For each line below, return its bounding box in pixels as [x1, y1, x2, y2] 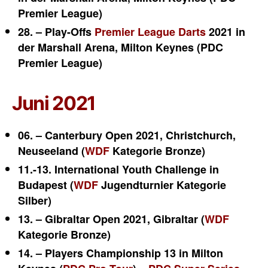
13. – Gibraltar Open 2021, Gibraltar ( [18, 211, 205, 227]
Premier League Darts [95, 24, 206, 39]
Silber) [18, 193, 51, 208]
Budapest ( [18, 177, 74, 193]
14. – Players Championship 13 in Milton [18, 245, 223, 261]
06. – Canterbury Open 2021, [18, 127, 166, 143]
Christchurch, [166, 127, 236, 143]
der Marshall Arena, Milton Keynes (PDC [18, 39, 223, 55]
